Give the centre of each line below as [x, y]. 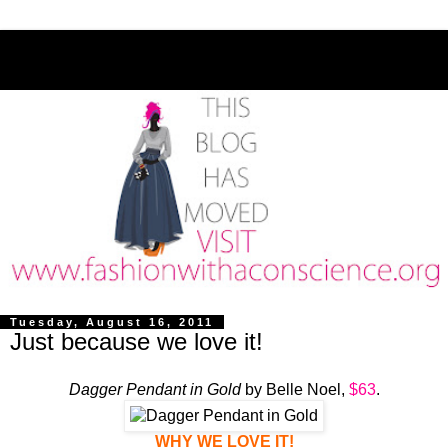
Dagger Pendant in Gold [156, 389]
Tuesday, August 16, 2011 [112, 322]
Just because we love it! [136, 342]
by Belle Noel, [296, 389]
